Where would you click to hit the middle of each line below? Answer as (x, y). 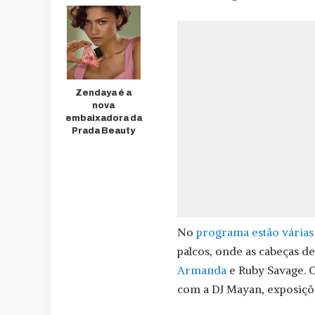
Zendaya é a (103, 93)
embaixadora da (103, 118)
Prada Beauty (103, 131)
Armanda (202, 270)
